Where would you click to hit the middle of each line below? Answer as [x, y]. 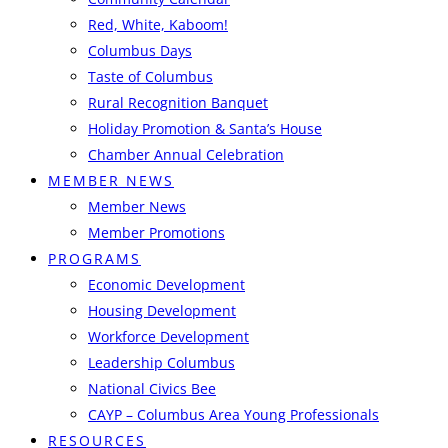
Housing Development [162, 310]
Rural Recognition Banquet [178, 102]
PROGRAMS [94, 258]
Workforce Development [168, 336]
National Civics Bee [152, 388]
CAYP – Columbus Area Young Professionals [233, 414]
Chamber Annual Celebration [186, 154]
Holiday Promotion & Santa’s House [205, 128]
